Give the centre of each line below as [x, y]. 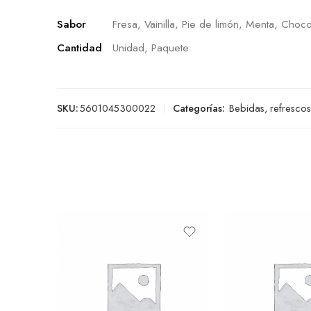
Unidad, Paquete [151, 48]
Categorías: [199, 108]
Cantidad [79, 48]
